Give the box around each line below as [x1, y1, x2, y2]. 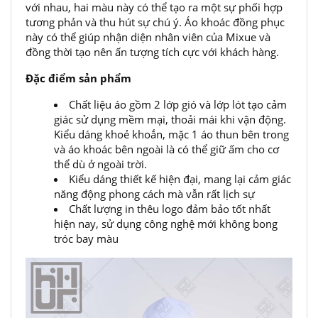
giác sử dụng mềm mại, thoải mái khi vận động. [54, 112, 286, 126]
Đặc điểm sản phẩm [26, 71, 131, 85]
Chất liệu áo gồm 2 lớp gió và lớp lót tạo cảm [69, 97, 287, 111]
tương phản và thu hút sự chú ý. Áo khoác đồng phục [26, 15, 285, 29]
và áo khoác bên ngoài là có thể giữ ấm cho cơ [54, 142, 279, 156]
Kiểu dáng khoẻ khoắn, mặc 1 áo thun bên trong [54, 127, 289, 141]
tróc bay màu [54, 231, 119, 246]
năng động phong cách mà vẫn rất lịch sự [54, 187, 255, 201]
